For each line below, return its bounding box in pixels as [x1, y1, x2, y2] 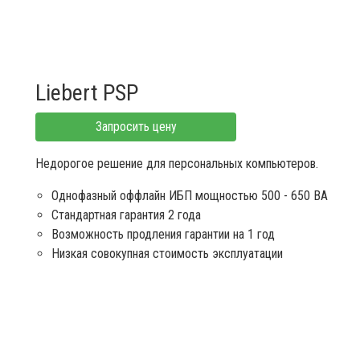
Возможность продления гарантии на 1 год [51, 226, 275, 242]
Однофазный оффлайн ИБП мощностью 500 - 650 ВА [51, 187, 328, 203]
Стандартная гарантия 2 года [51, 207, 201, 223]
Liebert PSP [35, 79, 138, 106]
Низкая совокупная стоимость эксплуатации [51, 245, 283, 261]
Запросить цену [95, 118, 177, 134]
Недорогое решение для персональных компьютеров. [35, 155, 318, 171]
